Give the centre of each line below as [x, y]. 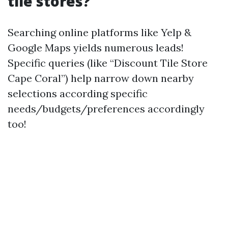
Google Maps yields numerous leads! [96, 48]
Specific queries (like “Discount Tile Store [108, 63]
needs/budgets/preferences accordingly [106, 109]
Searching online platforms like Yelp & [99, 32]
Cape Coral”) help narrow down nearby [101, 78]
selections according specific [78, 93]
